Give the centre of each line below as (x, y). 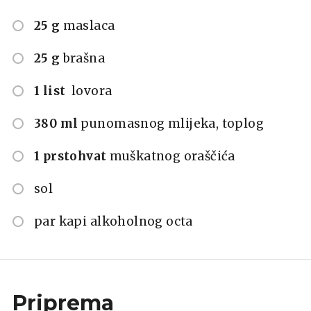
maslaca (89, 25)
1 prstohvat (70, 156)
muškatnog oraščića (172, 156)
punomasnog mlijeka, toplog (173, 123)
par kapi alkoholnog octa (114, 221)
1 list (51, 91)
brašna (84, 58)
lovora (92, 91)
